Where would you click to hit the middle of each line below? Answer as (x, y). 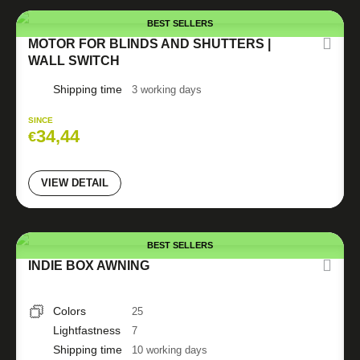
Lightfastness (87, 330)
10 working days (170, 350)
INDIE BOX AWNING (89, 266)
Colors (70, 311)
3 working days (167, 90)
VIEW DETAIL (75, 183)
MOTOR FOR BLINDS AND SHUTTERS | (149, 44)
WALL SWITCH (74, 61)
